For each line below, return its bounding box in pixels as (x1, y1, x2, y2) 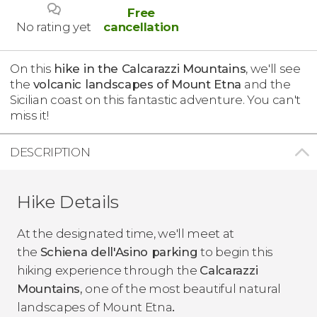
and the (241, 77, 291, 92)
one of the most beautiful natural (85, 282, 281, 296)
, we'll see (246, 62, 301, 76)
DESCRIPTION (10, 145, 91, 160)
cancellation (103, 20, 179, 35)
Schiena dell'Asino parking (40, 245, 198, 260)
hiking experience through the (17, 263, 200, 278)
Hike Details (17, 191, 120, 213)
